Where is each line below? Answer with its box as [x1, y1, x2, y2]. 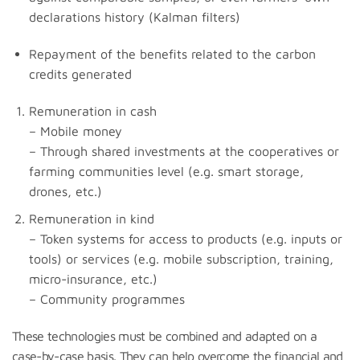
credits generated [28, 66, 136, 81]
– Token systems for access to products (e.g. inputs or [28, 231, 342, 247]
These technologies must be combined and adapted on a [12, 328, 317, 343]
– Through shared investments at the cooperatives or [28, 143, 339, 158]
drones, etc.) [28, 183, 102, 198]
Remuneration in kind [28, 211, 154, 227]
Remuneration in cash [28, 103, 157, 118]
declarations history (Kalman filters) [28, 9, 240, 24]
